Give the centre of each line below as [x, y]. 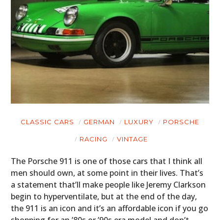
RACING [94, 139]
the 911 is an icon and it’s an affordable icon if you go [110, 208]
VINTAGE [132, 139]
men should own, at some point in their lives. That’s [107, 173]
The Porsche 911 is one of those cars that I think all [107, 161]
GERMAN [99, 122]
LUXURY [139, 122]
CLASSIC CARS [47, 122]
